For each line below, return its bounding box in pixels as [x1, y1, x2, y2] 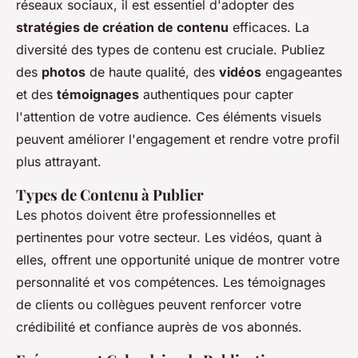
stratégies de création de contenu [16, 19, 229, 36]
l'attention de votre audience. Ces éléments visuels [16, 109, 321, 125]
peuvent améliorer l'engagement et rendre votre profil [16, 131, 340, 148]
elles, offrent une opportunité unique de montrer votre [16, 252, 340, 268]
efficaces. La [229, 19, 309, 36]
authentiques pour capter [139, 86, 293, 103]
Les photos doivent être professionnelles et [16, 207, 276, 224]
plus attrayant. [16, 153, 101, 170]
